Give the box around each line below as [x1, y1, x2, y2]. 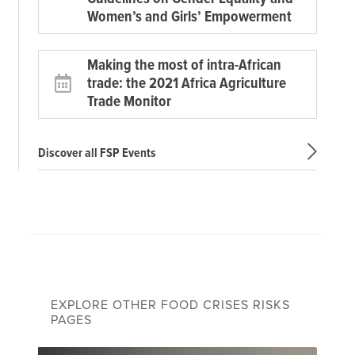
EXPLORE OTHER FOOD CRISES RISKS [51, 296, 290, 313]
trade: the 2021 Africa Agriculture [87, 74, 286, 94]
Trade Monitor [87, 92, 171, 112]
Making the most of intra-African [87, 55, 281, 75]
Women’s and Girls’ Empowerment [87, 7, 292, 27]
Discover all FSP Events [38, 144, 156, 162]
